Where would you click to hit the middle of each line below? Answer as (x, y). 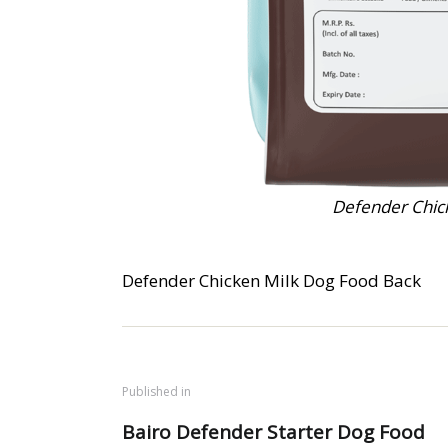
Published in (156, 391)
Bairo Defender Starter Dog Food (273, 431)
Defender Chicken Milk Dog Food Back (271, 281)
